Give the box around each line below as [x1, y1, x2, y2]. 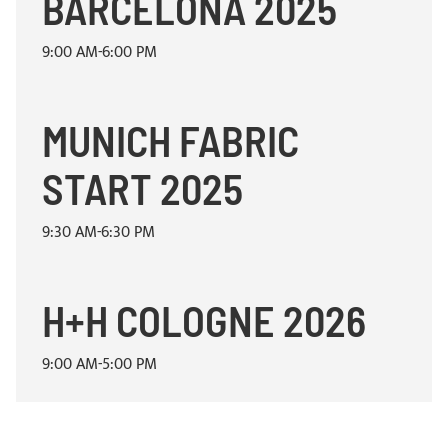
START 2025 [42, 163, 243, 214]
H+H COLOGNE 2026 [42, 295, 366, 346]
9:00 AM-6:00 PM [42, 39, 157, 67]
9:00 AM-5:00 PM [42, 351, 157, 379]
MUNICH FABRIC [42, 115, 299, 166]
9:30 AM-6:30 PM [42, 219, 155, 247]
